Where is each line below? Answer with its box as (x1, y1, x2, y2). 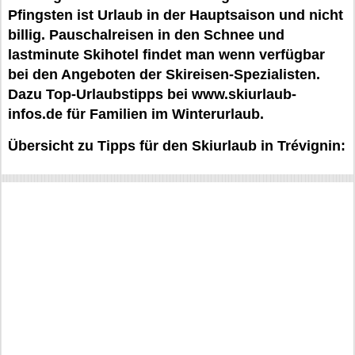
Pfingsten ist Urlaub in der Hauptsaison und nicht (8, 7, 343, 23)
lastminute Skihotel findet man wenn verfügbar (8, 47, 325, 63)
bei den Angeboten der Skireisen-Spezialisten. (8, 67, 320, 82)
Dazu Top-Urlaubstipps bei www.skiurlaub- (8, 86, 296, 102)
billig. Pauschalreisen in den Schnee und (8, 27, 284, 43)
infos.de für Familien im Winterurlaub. (8, 106, 264, 122)
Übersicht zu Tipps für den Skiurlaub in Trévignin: (8, 138, 345, 154)
